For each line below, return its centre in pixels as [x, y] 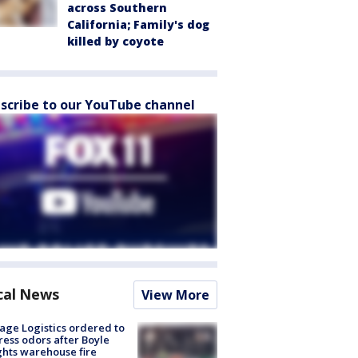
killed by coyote [115, 41]
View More [175, 295]
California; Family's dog [138, 24]
